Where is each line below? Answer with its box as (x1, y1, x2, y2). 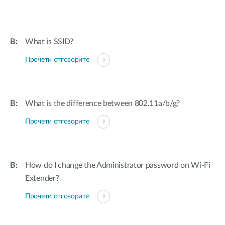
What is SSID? (25, 38, 74, 46)
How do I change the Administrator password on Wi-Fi (25, 161, 210, 169)
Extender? (25, 174, 59, 182)
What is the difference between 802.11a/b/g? (25, 99, 180, 107)
